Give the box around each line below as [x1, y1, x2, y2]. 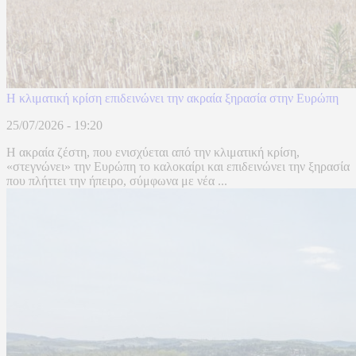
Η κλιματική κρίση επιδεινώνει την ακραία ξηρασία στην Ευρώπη [6, 91, 339, 106]
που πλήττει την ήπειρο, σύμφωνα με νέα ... [6, 174, 227, 188]
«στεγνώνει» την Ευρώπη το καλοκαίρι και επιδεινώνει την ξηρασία [6, 160, 350, 174]
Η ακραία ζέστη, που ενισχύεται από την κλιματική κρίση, [6, 145, 300, 160]
